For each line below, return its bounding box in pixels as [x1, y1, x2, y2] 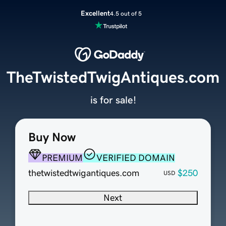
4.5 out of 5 [109, 10, 142, 17]
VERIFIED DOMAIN [96, 153, 175, 163]
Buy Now [28, 131, 76, 144]
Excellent [80, 10, 110, 17]
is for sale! [90, 95, 136, 105]
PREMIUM [41, 153, 83, 163]
